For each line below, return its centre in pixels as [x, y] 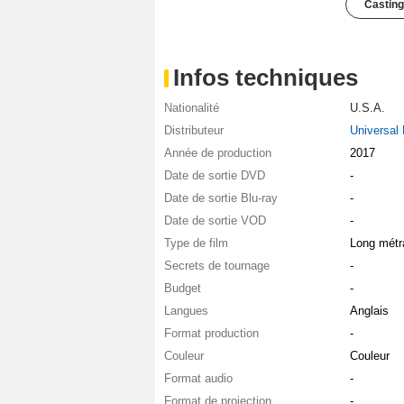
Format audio [198, 379]
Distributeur [194, 131]
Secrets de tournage [217, 266]
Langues [186, 311]
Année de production [218, 153]
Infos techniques [266, 78]
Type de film [196, 243]
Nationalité [192, 108]
